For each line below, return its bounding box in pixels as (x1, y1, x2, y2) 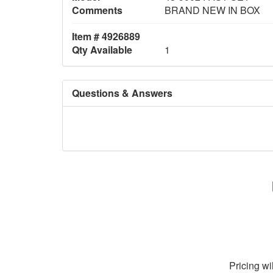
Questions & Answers (72, 85, 172, 100)
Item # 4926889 (72, 29, 140, 43)
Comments (72, 2, 122, 17)
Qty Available (72, 42, 132, 57)
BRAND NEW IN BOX (164, 2, 260, 17)
